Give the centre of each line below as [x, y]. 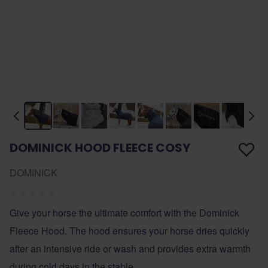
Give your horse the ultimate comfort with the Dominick [124, 213]
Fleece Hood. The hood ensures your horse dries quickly [130, 231]
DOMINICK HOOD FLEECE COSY [100, 148]
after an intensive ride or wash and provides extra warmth [130, 249]
